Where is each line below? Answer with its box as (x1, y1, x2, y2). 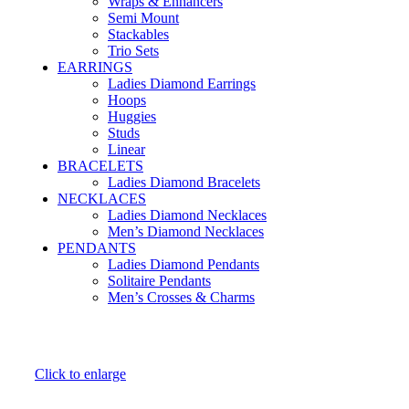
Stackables (108, 26, 169, 43)
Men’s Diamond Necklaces (108, 224, 264, 240)
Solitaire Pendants (108, 273, 211, 289)
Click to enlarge (35, 366, 126, 383)
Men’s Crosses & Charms (108, 289, 255, 306)
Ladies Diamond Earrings (108, 76, 256, 92)
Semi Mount (108, 10, 179, 26)
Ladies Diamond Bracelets (108, 174, 260, 191)
